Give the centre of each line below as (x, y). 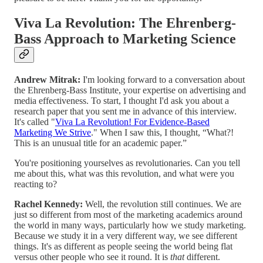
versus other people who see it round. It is (92, 257)
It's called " (35, 122)
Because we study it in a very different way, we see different (126, 235)
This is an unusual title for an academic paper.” (100, 143)
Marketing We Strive (53, 132)
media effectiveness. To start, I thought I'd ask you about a (122, 100)
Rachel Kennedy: (50, 204)
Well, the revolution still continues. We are (163, 204)
